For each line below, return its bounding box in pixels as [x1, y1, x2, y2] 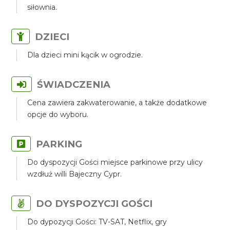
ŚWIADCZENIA [37, 79, 111, 90]
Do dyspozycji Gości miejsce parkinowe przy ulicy [27, 158, 203, 167]
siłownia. [27, 3, 57, 12]
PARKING [36, 138, 83, 150]
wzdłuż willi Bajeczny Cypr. [27, 169, 122, 179]
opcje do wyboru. [27, 110, 89, 119]
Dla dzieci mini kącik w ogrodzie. [27, 50, 143, 60]
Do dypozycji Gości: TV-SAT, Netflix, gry [27, 217, 167, 226]
